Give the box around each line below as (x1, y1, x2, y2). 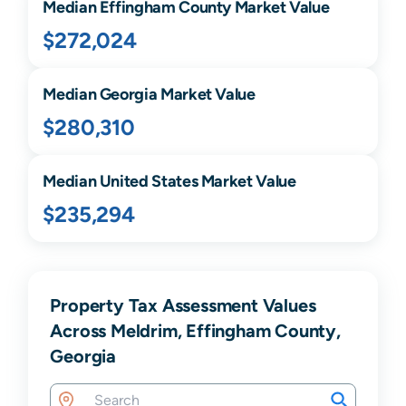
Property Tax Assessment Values (50, 295, 316, 316)
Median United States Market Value (43, 171, 296, 191)
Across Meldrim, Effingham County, (50, 320, 341, 342)
